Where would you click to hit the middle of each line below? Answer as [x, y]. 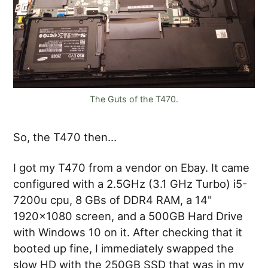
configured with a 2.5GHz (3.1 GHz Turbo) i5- [130, 183]
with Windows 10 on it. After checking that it [128, 232]
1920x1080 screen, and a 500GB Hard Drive [128, 216]
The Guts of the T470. [134, 99]
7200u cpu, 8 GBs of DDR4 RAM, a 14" [113, 200]
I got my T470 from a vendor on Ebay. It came [132, 167]
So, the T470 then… [65, 137]
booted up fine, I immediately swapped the [124, 248]
